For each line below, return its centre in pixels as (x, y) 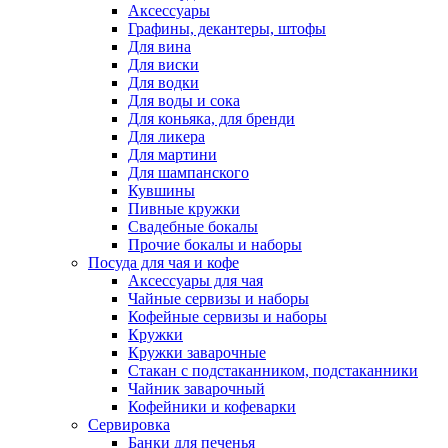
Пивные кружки (184, 208)
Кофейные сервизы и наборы (227, 316)
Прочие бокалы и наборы (215, 244)
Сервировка (129, 424)
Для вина (159, 46)
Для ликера (166, 136)
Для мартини (172, 154)
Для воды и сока (184, 100)
